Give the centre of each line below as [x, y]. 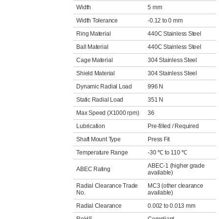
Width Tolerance [97, 21]
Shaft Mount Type [99, 139]
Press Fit [159, 139]
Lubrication [91, 126]
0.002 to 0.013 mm [172, 206]
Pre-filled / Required [173, 126]
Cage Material [95, 60]
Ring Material [94, 34]
